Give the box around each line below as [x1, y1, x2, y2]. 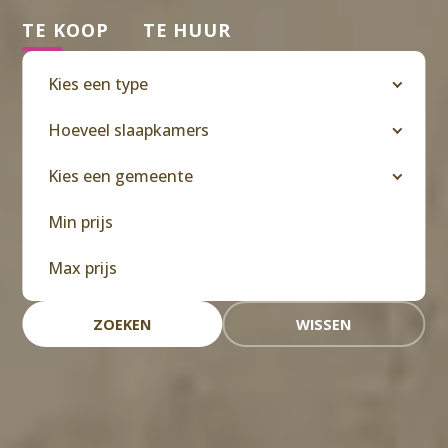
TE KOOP [22, 18, 109, 42]
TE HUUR [142, 18, 232, 42]
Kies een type [48, 73, 149, 95]
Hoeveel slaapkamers [48, 119, 210, 141]
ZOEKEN [93, 314, 152, 334]
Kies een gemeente [48, 165, 194, 187]
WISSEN [296, 314, 352, 334]
